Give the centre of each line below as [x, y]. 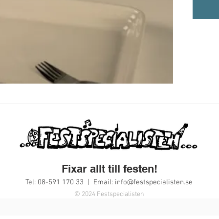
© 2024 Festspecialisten [109, 194]
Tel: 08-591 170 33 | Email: [70, 182]
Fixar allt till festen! [109, 168]
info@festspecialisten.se [154, 182]
